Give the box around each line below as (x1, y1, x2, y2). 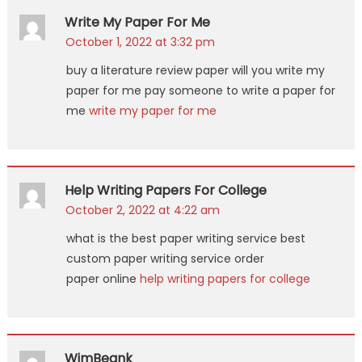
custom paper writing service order (65, 250, 264, 267)
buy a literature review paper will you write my (65, 61, 325, 78)
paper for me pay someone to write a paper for (65, 82, 335, 99)
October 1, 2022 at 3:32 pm (65, 33, 215, 50)
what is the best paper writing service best (65, 229, 305, 246)
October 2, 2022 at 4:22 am (65, 201, 220, 218)
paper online (65, 270, 140, 287)
